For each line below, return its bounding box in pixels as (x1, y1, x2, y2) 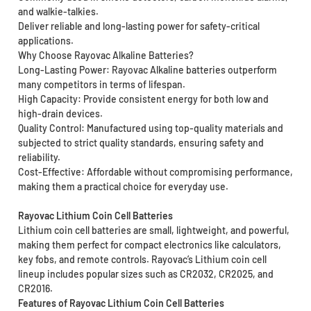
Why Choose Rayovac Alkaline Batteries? (17, 49, 194, 62)
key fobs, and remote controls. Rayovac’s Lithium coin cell (17, 253, 267, 266)
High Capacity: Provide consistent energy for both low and (17, 93, 269, 106)
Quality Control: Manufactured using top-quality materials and (17, 122, 283, 135)
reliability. (17, 151, 60, 164)
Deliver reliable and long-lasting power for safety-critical (17, 20, 260, 33)
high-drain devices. (17, 108, 103, 120)
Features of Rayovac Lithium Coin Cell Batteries (17, 297, 224, 310)
